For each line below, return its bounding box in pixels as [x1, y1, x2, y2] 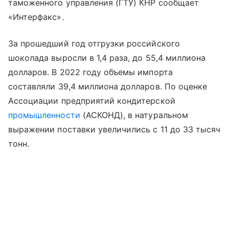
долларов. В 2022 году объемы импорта [8, 66, 173, 77]
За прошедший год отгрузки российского [8, 38, 180, 49]
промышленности [8, 109, 80, 120]
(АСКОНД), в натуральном [80, 109, 188, 120]
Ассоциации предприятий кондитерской [8, 95, 175, 106]
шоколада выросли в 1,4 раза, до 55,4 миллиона [8, 52, 206, 63]
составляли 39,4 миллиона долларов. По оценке [8, 81, 208, 91]
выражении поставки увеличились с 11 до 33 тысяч [8, 124, 221, 134]
